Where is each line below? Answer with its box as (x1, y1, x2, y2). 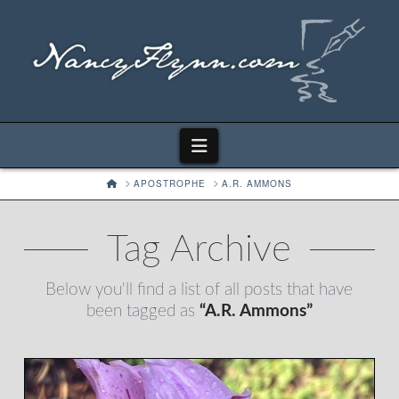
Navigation (206, 130, 289, 157)
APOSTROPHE (133, 177, 206, 191)
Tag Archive (107, 230, 292, 268)
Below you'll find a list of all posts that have (45, 281, 354, 298)
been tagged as (85, 302, 199, 320)
